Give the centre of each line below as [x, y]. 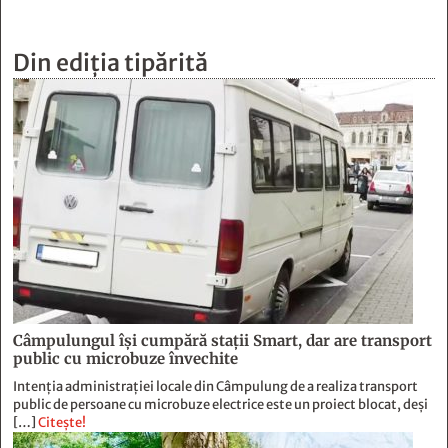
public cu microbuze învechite [125, 155]
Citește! [62, 219]
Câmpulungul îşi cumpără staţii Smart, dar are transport [222, 137]
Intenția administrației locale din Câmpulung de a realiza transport [215, 183]
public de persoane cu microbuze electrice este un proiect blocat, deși [220, 201]
